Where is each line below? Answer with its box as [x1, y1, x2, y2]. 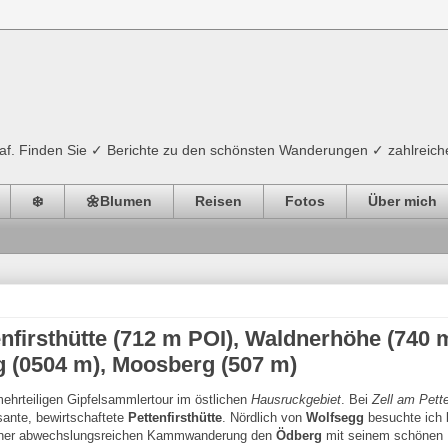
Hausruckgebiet [251, 391, 341, 407]
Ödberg [276, 427, 322, 443]
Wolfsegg [306, 409, 364, 425]
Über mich [368, 193, 437, 210]
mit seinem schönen [322, 427, 443, 443]
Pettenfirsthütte [128, 409, 222, 425]
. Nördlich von [222, 409, 306, 425]
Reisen [195, 193, 242, 210]
